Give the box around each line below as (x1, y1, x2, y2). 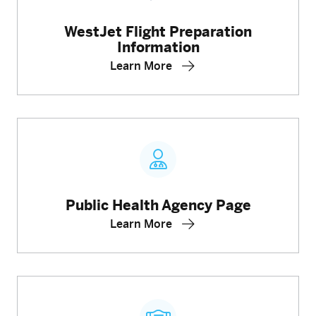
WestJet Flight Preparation (64, 23, 252, 39)
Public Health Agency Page (65, 196, 251, 213)
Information (116, 38, 200, 55)
